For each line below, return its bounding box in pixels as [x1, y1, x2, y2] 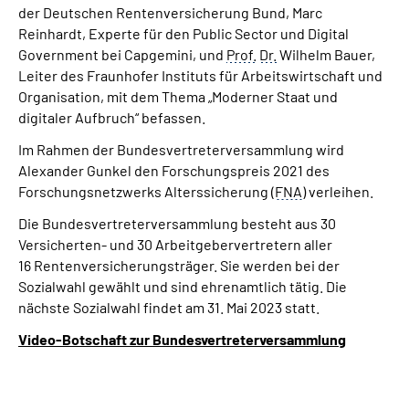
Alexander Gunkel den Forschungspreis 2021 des [18, 162, 330, 179]
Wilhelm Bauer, [277, 46, 375, 63]
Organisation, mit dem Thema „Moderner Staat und [18, 88, 338, 105]
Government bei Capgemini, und [18, 46, 226, 63]
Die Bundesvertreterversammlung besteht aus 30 [18, 215, 336, 232]
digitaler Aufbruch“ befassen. [18, 109, 205, 126]
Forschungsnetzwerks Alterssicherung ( [18, 183, 275, 200]
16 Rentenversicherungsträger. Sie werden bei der [18, 257, 340, 274]
